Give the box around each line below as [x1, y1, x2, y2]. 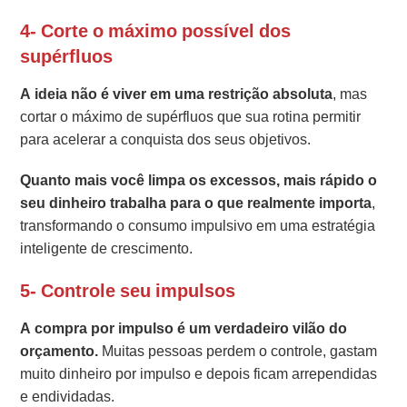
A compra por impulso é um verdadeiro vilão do [20, 318, 348, 340]
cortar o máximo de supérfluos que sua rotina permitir [20, 106, 362, 128]
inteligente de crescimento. [20, 238, 194, 260]
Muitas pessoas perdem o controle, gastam [98, 341, 378, 362]
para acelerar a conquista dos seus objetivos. [20, 129, 312, 151]
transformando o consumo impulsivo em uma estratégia [20, 215, 376, 237]
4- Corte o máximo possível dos [20, 18, 292, 45]
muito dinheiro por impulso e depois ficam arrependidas [20, 363, 378, 385]
